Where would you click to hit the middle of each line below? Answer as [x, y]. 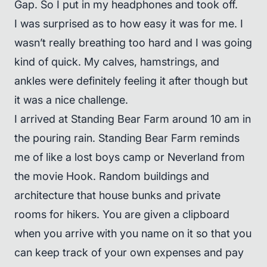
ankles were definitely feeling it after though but [131, 81]
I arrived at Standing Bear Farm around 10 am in [133, 119]
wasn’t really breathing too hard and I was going [133, 43]
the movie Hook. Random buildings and [112, 176]
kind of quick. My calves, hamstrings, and [117, 62]
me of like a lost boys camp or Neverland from [130, 157]
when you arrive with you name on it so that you [133, 233]
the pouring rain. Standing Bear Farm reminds [127, 138]
